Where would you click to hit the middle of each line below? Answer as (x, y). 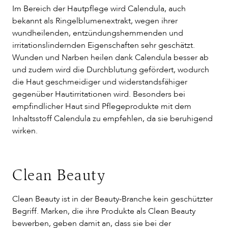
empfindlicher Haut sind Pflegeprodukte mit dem (102, 106)
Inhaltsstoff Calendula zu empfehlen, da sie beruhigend (112, 119)
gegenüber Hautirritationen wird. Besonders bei (99, 94)
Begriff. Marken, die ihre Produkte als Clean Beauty (104, 211)
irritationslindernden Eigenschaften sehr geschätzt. (104, 45)
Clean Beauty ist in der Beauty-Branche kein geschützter (112, 199)
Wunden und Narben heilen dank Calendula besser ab (110, 58)
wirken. (25, 131)
